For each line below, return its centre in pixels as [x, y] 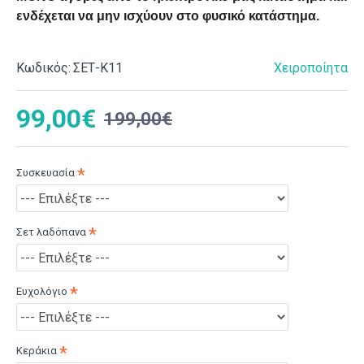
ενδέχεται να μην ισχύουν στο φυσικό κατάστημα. [168, 16]
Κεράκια [37, 351]
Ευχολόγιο [42, 291]
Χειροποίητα [311, 68]
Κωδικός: [43, 68]
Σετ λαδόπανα [51, 232]
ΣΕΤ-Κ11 [98, 68]
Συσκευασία [45, 173]
